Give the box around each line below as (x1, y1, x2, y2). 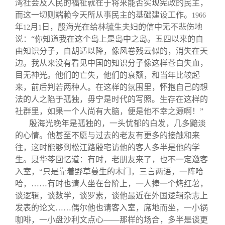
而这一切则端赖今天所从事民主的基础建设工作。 (15, 10, 192, 19)
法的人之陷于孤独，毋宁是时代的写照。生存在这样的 (15, 94, 208, 103)
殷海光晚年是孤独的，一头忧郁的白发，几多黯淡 (29, 119, 206, 128)
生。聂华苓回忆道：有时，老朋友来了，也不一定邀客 (15, 155, 208, 164)
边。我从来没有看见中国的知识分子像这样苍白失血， (15, 58, 208, 67)
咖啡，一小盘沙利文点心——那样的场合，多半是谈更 (15, 215, 208, 224)
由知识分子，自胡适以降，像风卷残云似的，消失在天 (15, 46, 208, 55)
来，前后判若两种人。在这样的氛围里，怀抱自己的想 (15, 82, 208, 91)
